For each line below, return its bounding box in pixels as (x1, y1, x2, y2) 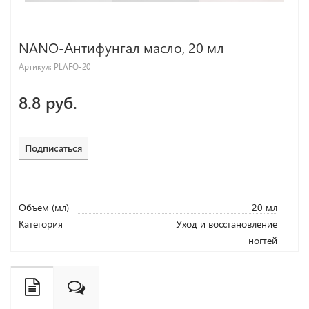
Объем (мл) (19, 200, 69, 214)
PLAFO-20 (54, 60, 90, 72)
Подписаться (25, 141, 82, 154)
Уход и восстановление (176, 217, 277, 230)
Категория (19, 217, 63, 230)
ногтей (248, 233, 277, 247)
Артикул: (19, 60, 54, 72)
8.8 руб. (19, 90, 77, 113)
